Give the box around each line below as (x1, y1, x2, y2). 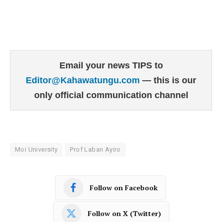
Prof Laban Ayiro (70, 145, 121, 153)
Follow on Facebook (90, 183, 158, 193)
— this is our (142, 75, 196, 85)
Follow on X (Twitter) (87, 209, 161, 219)
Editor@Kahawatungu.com (26, 75, 142, 85)
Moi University (15, 145, 58, 153)
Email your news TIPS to (59, 60, 163, 70)
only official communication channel (34, 90, 188, 100)
